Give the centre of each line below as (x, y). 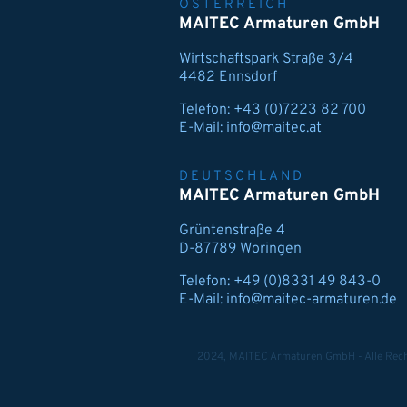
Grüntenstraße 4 (232, 231)
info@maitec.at (274, 128)
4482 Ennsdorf (228, 77)
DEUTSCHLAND (242, 177)
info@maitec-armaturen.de (312, 300)
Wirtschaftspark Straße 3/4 (266, 59)
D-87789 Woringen (240, 249)
